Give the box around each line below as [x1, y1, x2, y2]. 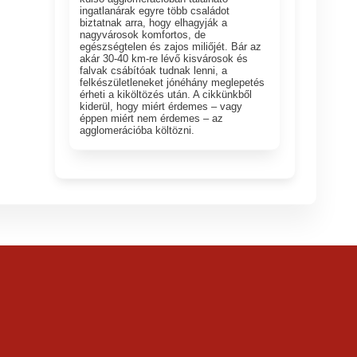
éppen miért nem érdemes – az [80, 112, 224, 124]
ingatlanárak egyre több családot [80, 4, 230, 17]
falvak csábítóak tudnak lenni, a [80, 64, 228, 76]
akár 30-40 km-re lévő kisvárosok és [80, 52, 249, 65]
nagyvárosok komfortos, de [80, 28, 206, 41]
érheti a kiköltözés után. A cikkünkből [80, 88, 253, 100]
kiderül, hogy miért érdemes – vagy [80, 100, 243, 112]
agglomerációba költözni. [80, 124, 195, 136]
